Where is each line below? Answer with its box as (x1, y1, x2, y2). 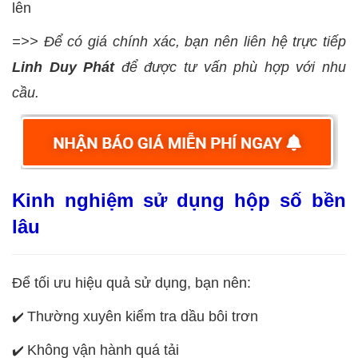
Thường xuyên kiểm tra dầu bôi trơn (27, 308, 258, 324)
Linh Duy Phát (12, 59, 121, 75)
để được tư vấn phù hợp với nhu (121, 59, 347, 75)
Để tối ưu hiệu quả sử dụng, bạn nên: (12, 275, 251, 291)
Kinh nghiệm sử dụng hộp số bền (12, 189, 346, 211)
